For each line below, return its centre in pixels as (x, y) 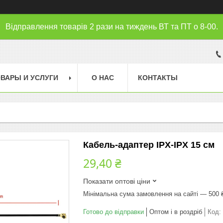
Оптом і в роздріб (176, 212)
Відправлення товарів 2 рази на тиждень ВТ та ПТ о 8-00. (111, 27)
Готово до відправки (113, 212)
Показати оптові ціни (117, 181)
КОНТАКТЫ (158, 77)
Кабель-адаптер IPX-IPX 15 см (149, 145)
